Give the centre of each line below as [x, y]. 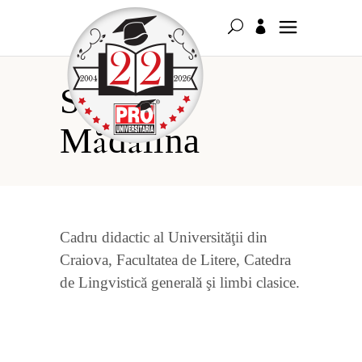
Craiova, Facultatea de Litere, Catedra [175, 260]
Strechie [122, 101]
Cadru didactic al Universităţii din [164, 237]
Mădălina [130, 141]
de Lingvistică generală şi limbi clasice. [180, 282]
